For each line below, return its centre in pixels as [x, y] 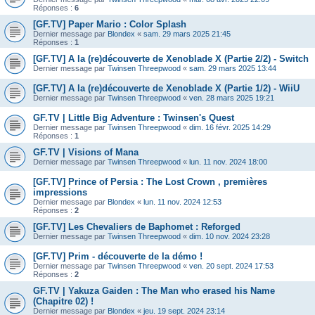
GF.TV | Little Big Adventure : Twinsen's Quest [134, 118]
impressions [60, 193]
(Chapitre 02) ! [63, 302]
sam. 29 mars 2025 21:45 [187, 34]
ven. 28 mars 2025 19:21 [232, 98]
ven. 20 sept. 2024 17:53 [231, 266]
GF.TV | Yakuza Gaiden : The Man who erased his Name [154, 291]
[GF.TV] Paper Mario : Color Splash [110, 25]
